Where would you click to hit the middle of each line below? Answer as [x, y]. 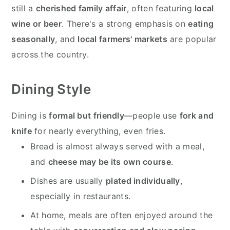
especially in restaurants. [81, 196]
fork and [197, 115]
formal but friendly [87, 115]
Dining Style [51, 89]
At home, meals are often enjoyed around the [122, 215]
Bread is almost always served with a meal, [117, 146]
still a [24, 8]
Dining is [30, 115]
